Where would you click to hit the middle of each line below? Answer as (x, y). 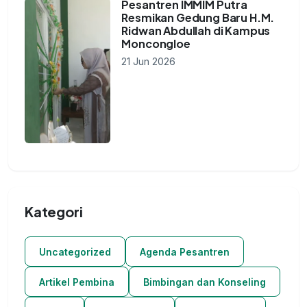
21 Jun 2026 (149, 62)
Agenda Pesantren (185, 251)
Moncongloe (156, 44)
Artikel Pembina (77, 282)
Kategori (54, 212)
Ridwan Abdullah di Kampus (196, 31)
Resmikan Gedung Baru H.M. (198, 18)
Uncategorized (75, 251)
